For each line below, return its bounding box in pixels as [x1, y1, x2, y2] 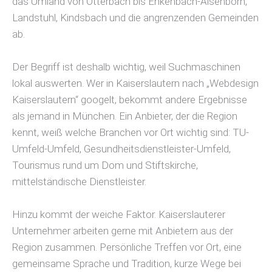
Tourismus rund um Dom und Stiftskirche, [12, 159, 198, 172]
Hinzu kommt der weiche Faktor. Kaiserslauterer [12, 208, 225, 221]
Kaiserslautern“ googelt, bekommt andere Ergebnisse [12, 93, 247, 106]
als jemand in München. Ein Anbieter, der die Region [12, 110, 237, 123]
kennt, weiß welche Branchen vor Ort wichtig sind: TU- [12, 126, 249, 139]
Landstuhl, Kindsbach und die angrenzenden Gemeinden [12, 12, 259, 24]
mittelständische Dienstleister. [12, 175, 146, 188]
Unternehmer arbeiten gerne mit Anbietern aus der [12, 225, 233, 237]
